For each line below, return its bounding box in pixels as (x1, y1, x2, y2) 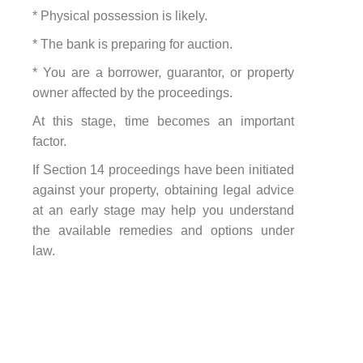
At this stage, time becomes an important (32, 113, 294, 128)
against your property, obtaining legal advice (32, 182, 294, 197)
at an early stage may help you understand (32, 203, 294, 217)
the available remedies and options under (32, 223, 294, 237)
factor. (32, 134, 66, 148)
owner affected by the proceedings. (32, 85, 233, 100)
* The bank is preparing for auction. (32, 36, 233, 51)
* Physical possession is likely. (32, 8, 207, 23)
